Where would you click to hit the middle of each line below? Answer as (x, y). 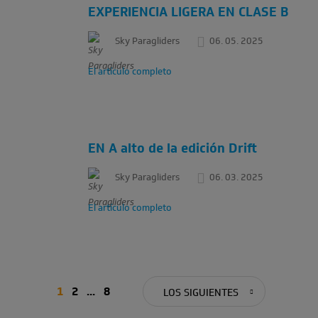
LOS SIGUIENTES (201, 293)
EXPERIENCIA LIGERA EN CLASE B (188, 12)
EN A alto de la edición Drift (172, 148)
